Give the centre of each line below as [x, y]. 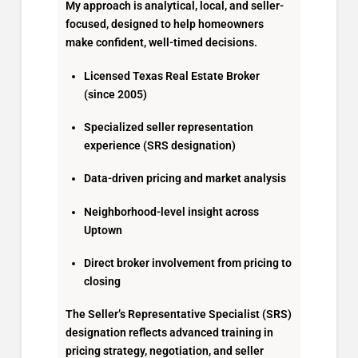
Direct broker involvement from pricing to [188, 263]
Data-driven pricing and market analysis [185, 179]
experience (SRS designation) [160, 145]
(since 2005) [116, 94]
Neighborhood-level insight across [172, 211]
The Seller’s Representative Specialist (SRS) [178, 314]
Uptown [103, 230]
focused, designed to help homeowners [164, 24]
